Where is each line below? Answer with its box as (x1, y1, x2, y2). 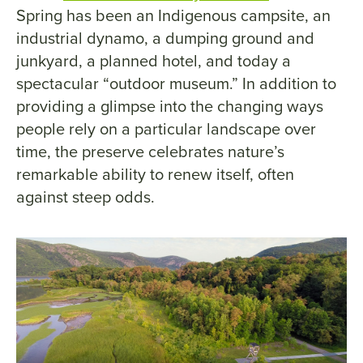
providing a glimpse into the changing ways (16, 93, 323, 117)
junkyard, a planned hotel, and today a (16, 48, 291, 72)
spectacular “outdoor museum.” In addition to (16, 70, 336, 95)
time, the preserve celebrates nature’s (16, 139, 284, 163)
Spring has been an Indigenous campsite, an (16, 2, 331, 27)
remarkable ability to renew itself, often (16, 161, 294, 186)
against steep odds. (16, 184, 163, 208)
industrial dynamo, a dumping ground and (16, 25, 314, 49)
